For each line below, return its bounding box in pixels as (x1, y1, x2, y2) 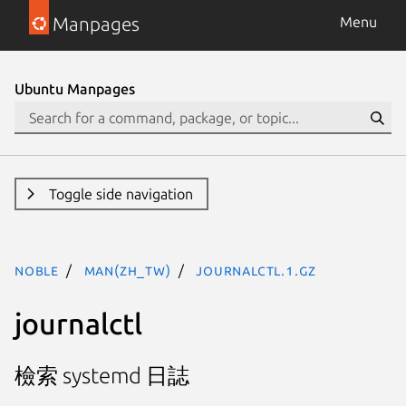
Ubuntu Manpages (14, 81, 135, 97)
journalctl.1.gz (196, 262, 317, 278)
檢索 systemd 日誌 (14, 363, 189, 389)
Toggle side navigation (48, 186, 193, 202)
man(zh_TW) (83, 262, 171, 278)
